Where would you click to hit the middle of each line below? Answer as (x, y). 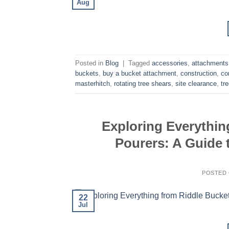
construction (199, 74)
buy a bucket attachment (140, 74)
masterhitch (93, 84)
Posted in (90, 63)
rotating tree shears (143, 84)
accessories (170, 63)
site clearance (196, 84)
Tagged (140, 63)
